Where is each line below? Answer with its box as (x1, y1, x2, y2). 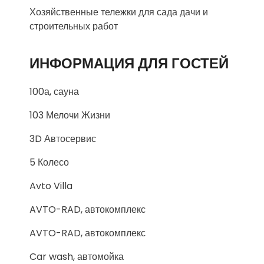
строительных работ (29, 19, 118, 33)
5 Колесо (29, 155, 69, 169)
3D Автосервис (29, 131, 96, 146)
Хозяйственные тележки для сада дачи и (29, 5, 208, 19)
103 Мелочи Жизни (29, 108, 110, 122)
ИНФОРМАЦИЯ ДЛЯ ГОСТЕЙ (29, 53, 229, 73)
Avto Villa (29, 179, 72, 193)
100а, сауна (29, 84, 79, 98)
